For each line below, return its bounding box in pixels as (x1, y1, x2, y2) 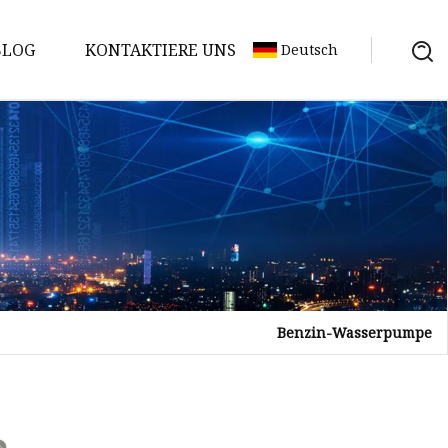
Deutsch (281, 40, 338, 59)
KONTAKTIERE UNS (85, 38, 236, 61)
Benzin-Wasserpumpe (277, 322, 432, 342)
